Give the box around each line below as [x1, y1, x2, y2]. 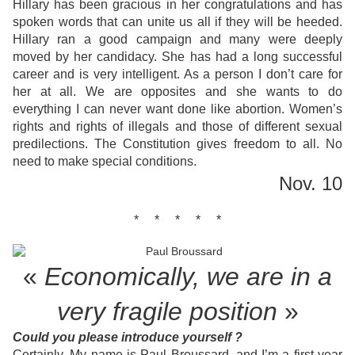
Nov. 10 [279, 173, 342, 195]
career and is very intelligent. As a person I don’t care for [13, 67, 342, 82]
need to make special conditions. [13, 155, 197, 169]
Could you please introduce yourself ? [13, 330, 242, 345]
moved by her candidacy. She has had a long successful [13, 50, 342, 64]
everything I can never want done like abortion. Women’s [13, 102, 342, 116]
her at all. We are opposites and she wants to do [13, 85, 342, 99]
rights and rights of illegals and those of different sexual [13, 120, 342, 134]
